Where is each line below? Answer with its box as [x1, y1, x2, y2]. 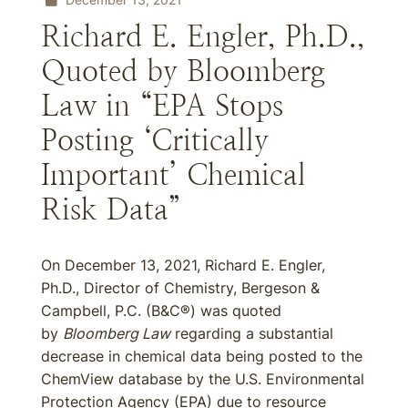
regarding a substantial [170, 324, 333, 342]
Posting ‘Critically [41, 124, 269, 157]
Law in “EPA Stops [41, 89, 283, 122]
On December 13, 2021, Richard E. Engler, [41, 256, 325, 274]
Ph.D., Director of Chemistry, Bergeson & [41, 279, 320, 297]
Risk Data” [41, 193, 181, 226]
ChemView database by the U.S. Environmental [41, 370, 364, 388]
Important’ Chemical [41, 158, 306, 191]
